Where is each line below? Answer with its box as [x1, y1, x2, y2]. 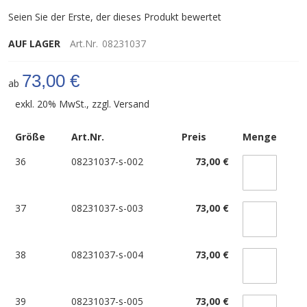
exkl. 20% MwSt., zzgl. [15, 97, 114, 110]
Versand [114, 97, 149, 110]
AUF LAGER [8, 36, 60, 50]
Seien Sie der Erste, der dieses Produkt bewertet [8, 10, 221, 23]
